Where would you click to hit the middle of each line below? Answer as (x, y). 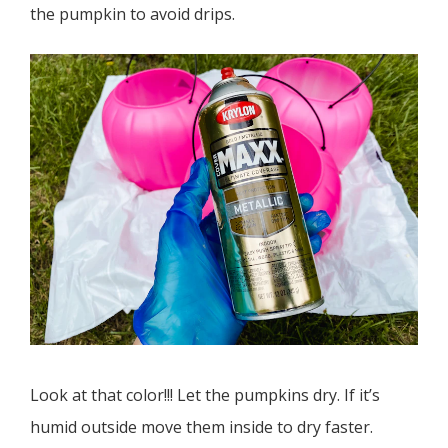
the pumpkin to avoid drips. (132, 14)
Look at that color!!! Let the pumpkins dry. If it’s (205, 395)
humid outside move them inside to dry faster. (201, 427)
